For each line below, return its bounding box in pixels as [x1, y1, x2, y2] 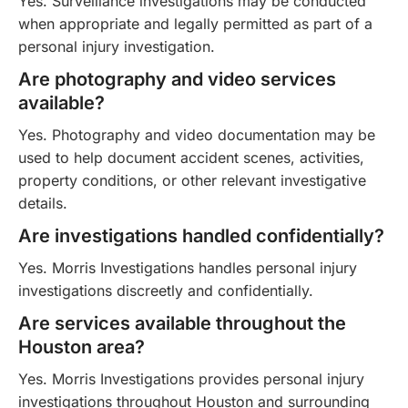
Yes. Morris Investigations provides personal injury [18, 369, 364, 388]
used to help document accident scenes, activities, [18, 148, 364, 167]
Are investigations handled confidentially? [18, 224, 384, 247]
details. [18, 193, 67, 212]
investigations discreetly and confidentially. [18, 280, 313, 300]
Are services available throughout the [18, 311, 346, 334]
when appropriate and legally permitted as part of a [18, 14, 372, 33]
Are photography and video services [18, 67, 336, 90]
